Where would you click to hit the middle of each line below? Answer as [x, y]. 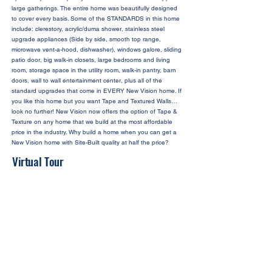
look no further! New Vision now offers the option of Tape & [94, 111]
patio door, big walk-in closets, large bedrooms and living [91, 60]
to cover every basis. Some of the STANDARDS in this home [96, 19]
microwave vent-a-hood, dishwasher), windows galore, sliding [97, 49]
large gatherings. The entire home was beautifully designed [94, 8]
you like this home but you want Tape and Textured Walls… [94, 101]
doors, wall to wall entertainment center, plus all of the [87, 80]
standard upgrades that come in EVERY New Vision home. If [97, 91]
